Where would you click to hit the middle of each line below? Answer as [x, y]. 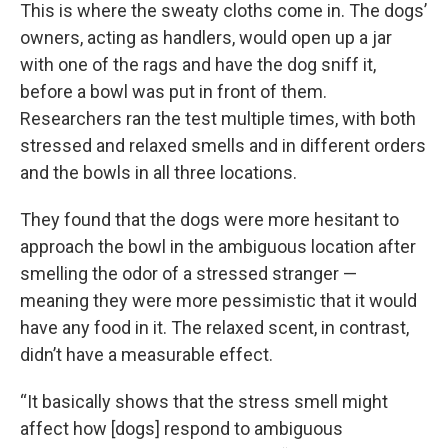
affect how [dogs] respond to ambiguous [181, 428]
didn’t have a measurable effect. [146, 354]
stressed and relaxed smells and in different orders [223, 145]
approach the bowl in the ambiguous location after [218, 246]
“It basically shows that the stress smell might [204, 401]
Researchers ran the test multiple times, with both [218, 118]
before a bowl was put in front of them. [173, 91]
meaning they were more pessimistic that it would [218, 300]
